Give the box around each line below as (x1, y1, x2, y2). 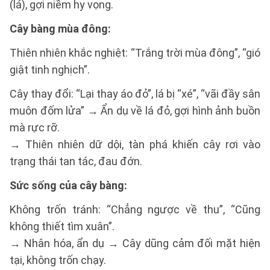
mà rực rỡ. (10, 121, 60, 134)
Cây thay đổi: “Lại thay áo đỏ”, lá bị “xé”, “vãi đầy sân (10, 87, 260, 100)
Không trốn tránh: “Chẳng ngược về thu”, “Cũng (10, 203, 260, 216)
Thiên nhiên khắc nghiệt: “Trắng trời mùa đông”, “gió (10, 46, 260, 59)
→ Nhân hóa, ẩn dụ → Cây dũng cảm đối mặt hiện (10, 237, 260, 250)
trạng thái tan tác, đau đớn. (10, 155, 142, 168)
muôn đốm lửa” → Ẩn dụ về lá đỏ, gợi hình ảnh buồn (10, 104, 260, 117)
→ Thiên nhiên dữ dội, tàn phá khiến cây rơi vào (10, 138, 260, 151)
